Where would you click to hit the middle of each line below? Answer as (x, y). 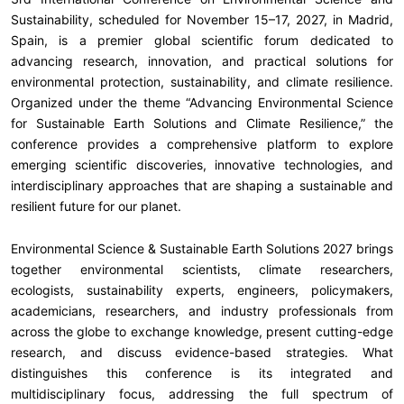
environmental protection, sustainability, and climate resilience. (202, 81)
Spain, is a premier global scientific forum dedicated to (202, 40)
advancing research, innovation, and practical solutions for (202, 60)
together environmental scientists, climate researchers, (202, 269)
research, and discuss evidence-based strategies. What (202, 352)
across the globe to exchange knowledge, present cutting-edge (202, 331)
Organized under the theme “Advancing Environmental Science (202, 102)
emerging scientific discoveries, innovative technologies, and (202, 164)
